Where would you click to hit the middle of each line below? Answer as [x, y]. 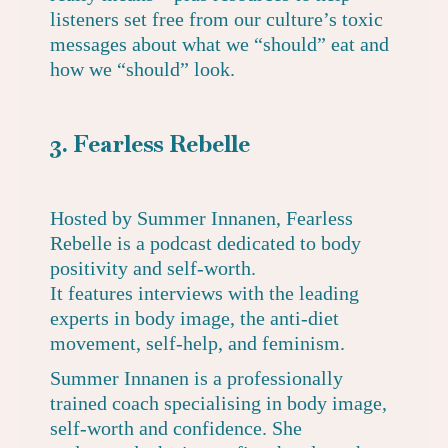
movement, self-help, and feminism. [197, 343]
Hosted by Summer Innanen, [168, 218]
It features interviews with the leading [204, 293]
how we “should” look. [142, 69]
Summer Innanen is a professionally [196, 378]
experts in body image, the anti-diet [194, 318]
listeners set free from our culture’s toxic [216, 19]
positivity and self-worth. [153, 268]
